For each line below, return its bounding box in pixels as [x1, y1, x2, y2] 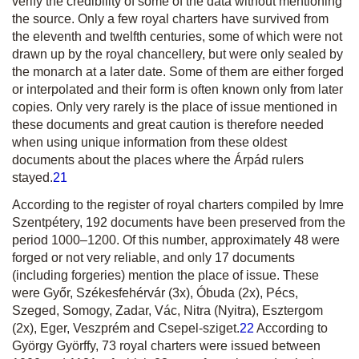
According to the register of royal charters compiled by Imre [12, 198, 344, 212]
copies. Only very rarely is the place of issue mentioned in [12, 100, 337, 114]
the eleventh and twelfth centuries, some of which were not [12, 30, 342, 43]
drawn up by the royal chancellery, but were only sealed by [12, 47, 343, 61]
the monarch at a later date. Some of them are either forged [12, 65, 344, 79]
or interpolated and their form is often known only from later [12, 83, 343, 96]
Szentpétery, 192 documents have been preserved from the [12, 216, 345, 229]
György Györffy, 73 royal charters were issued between [12, 339, 321, 353]
